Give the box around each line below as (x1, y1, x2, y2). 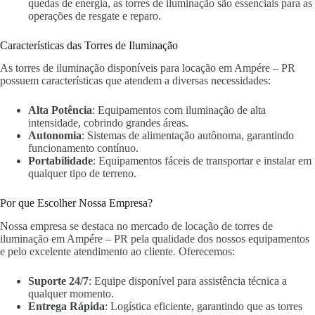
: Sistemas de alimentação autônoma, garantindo (82, 129, 294, 142)
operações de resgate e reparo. (28, 9, 161, 22)
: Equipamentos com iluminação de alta (92, 104, 266, 117)
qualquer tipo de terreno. (28, 167, 136, 180)
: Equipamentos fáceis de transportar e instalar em (93, 155, 311, 167)
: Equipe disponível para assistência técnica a (89, 275, 287, 288)
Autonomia (28, 129, 82, 142)
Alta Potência (28, 104, 92, 117)
